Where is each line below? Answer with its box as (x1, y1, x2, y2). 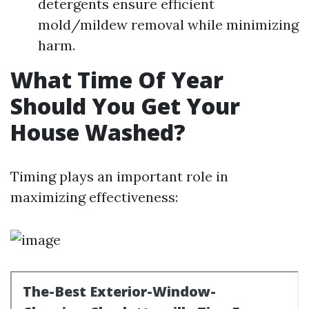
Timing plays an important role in (10, 168, 228, 185)
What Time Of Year (10, 65, 223, 94)
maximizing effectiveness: (10, 188, 178, 206)
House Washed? (10, 117, 186, 147)
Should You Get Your (10, 91, 240, 121)
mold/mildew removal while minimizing (38, 16, 299, 33)
